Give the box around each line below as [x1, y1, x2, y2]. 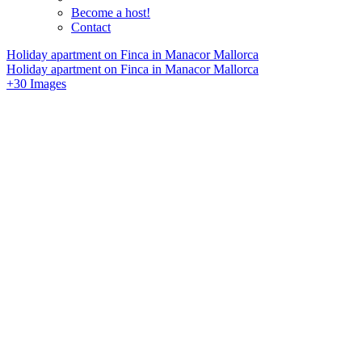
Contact [71, 20, 111, 34]
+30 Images [6, 77, 66, 90]
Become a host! [71, 6, 150, 19]
